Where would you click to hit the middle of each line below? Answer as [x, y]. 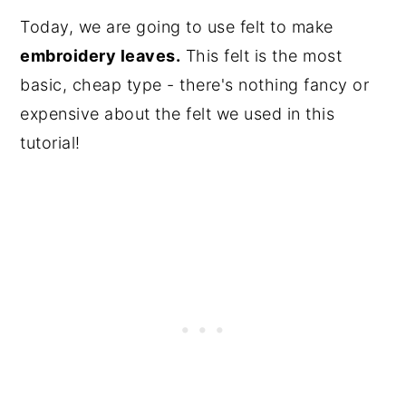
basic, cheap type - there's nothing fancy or [195, 85]
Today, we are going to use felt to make [177, 27]
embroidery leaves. [101, 56]
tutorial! [50, 143]
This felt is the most [261, 56]
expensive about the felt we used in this [178, 114]
